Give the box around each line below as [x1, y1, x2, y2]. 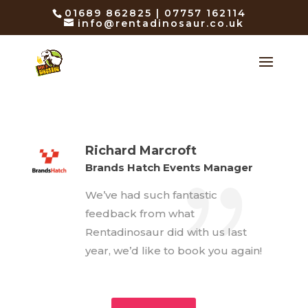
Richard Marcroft [85, 143, 197, 158]
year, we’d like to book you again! [85, 244, 262, 257]
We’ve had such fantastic [85, 188, 217, 201]
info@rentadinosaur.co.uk [77, 16, 244, 30]
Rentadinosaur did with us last [85, 225, 247, 239]
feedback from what [85, 207, 195, 220]
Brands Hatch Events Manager [85, 161, 253, 174]
